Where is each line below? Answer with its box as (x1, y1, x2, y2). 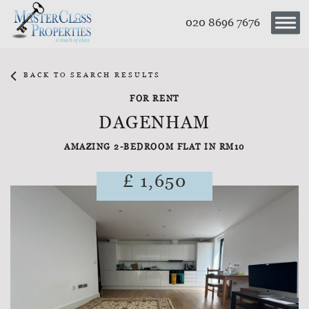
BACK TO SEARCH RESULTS (20, 70, 161, 79)
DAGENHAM (99, 111, 210, 132)
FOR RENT (130, 92, 179, 103)
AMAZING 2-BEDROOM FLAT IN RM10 (64, 141, 245, 152)
